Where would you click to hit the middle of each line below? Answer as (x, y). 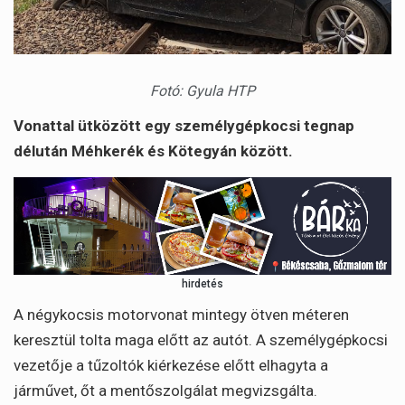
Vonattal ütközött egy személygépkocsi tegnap (184, 125)
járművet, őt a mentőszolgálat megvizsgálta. (165, 390)
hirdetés (202, 284)
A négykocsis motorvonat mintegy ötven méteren (181, 314)
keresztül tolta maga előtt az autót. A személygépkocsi (201, 339)
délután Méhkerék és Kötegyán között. (153, 151)
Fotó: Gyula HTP (202, 90)
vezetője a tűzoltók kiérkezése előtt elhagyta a (171, 365)
